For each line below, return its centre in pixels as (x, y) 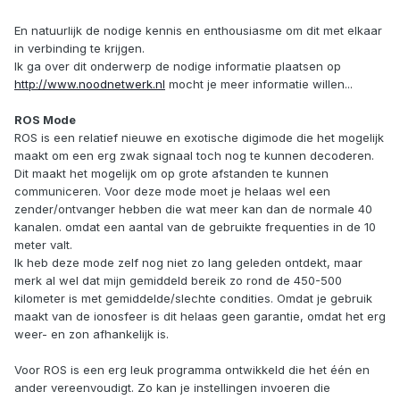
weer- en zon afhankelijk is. (92, 333)
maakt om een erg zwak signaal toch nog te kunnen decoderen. (194, 155)
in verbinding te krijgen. (79, 48)
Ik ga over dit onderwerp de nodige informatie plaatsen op (178, 66)
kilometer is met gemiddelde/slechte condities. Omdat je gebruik (193, 298)
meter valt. (43, 244)
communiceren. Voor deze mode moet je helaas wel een (172, 191)
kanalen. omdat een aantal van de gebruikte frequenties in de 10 (195, 226)
